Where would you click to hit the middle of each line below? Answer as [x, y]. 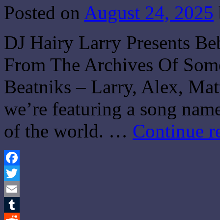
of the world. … [68, 131]
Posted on [42, 13]
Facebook [19, 173]
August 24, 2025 [149, 13]
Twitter [15, 189]
